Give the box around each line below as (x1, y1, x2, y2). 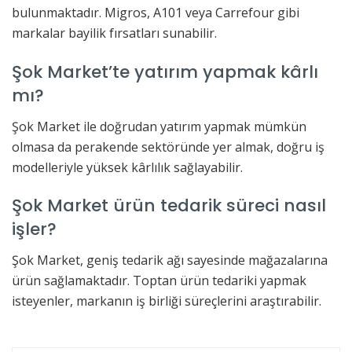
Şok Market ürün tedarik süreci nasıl (12, 193, 326, 218)
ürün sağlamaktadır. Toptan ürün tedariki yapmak (12, 271, 306, 289)
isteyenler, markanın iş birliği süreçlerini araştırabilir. (12, 291, 321, 310)
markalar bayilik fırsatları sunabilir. (12, 24, 217, 42)
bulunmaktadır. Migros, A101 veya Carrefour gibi (12, 4, 299, 22)
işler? (12, 217, 57, 242)
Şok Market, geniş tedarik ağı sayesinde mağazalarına (12, 251, 328, 269)
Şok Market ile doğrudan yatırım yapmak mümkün (12, 117, 306, 135)
